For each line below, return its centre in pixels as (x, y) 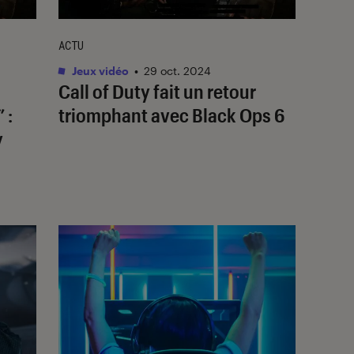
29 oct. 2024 (177, 70)
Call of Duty (104, 91)
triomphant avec (125, 115)
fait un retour (203, 91)
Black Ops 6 (238, 115)
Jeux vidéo (99, 70)
